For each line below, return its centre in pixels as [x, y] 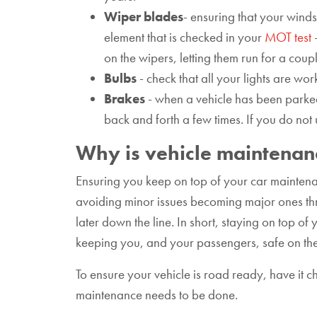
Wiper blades [144, 17]
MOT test [288, 37]
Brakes [125, 99]
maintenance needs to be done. [157, 295]
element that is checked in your [184, 37]
